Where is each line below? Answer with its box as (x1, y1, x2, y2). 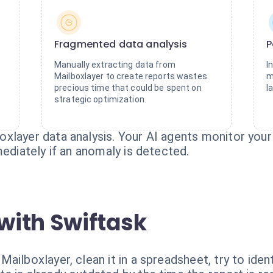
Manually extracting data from (54, 60, 175, 69)
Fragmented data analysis (54, 37, 188, 51)
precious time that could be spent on (54, 83, 202, 93)
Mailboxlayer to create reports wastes (54, 71, 207, 81)
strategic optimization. (54, 94, 147, 104)
